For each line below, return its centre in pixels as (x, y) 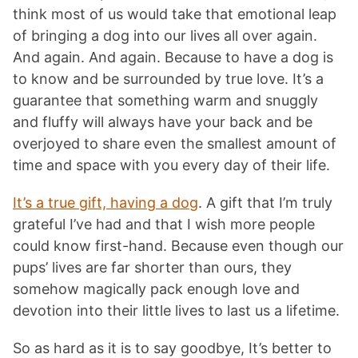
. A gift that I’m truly (265, 203)
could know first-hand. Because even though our (178, 246)
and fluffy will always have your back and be (163, 122)
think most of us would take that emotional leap (175, 14)
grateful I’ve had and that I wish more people (164, 225)
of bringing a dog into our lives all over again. (165, 36)
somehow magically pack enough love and (156, 289)
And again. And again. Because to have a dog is (173, 58)
